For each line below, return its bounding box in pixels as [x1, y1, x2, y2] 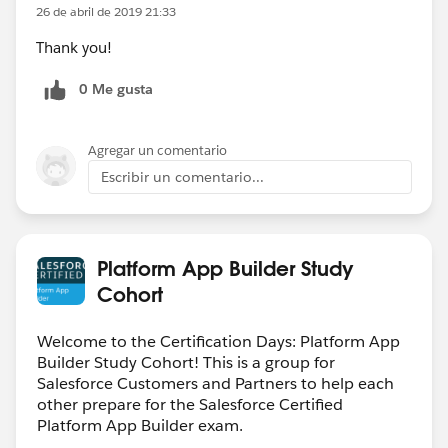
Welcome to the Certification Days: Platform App [37, 330, 400, 352]
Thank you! [36, 37, 112, 57]
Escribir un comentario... [101, 167, 264, 186]
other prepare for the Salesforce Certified [37, 393, 343, 415]
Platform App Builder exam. [37, 414, 243, 436]
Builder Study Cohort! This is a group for [37, 351, 335, 373]
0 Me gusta [79, 79, 153, 98]
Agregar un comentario [88, 141, 227, 159]
